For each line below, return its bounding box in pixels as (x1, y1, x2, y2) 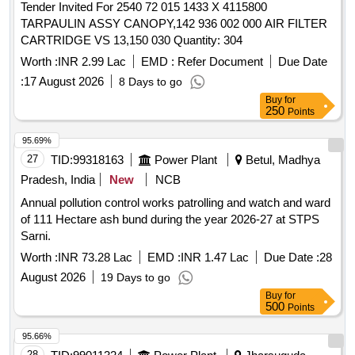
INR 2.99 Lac (58, 55, 126, 69)
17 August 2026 (24, 74, 104, 89)
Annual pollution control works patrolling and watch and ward (21, 196, 330, 210)
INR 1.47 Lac (181, 250, 249, 265)
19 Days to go (101, 271, 170, 284)
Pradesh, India (21, 173, 95, 187)
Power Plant (155, 153, 217, 167)
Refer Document (174, 55, 263, 69)
